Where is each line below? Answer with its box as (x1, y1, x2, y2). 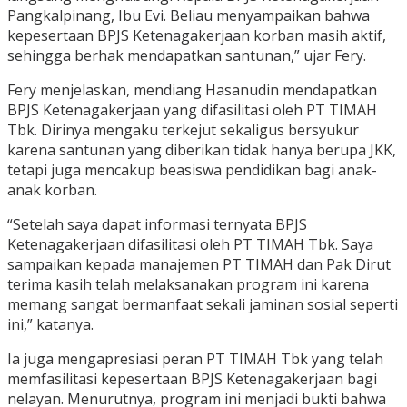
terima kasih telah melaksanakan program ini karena (7, 274, 369, 295)
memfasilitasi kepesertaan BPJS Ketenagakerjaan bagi (7, 369, 377, 390)
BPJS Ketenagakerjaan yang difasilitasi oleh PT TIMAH (7, 100, 377, 121)
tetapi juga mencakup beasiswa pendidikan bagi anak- (7, 160, 377, 181)
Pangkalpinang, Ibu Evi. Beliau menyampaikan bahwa (7, 5, 370, 26)
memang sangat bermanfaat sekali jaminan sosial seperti (7, 294, 398, 315)
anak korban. (7, 180, 97, 201)
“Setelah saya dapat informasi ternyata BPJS (7, 214, 307, 235)
